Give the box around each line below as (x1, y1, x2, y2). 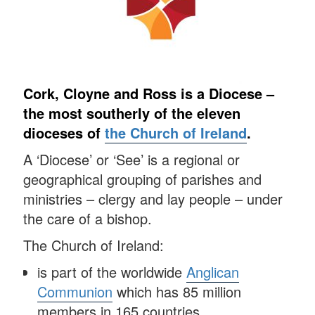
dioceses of (23, 122, 105, 143)
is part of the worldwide (37, 262, 187, 283)
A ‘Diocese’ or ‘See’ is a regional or (23, 149, 240, 170)
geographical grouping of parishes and (23, 169, 262, 190)
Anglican (186, 262, 240, 283)
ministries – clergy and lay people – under (23, 188, 283, 210)
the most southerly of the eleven (23, 103, 241, 124)
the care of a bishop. (23, 208, 153, 229)
